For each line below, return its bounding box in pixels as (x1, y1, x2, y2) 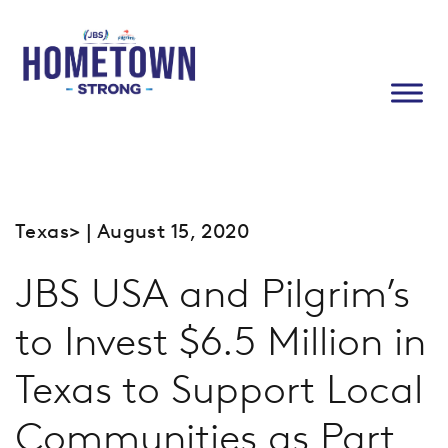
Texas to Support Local (15, 364, 423, 413)
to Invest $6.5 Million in (15, 316, 426, 365)
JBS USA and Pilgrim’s (15, 268, 410, 317)
